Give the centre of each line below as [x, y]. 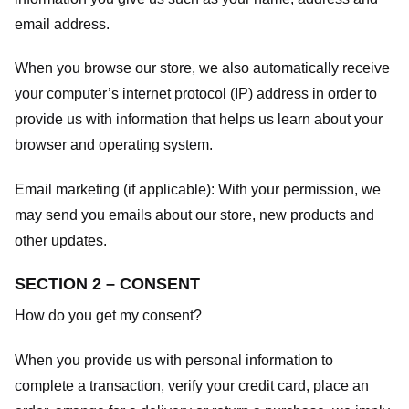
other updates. [61, 241]
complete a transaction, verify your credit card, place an [192, 385]
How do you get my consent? [108, 315]
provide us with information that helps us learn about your [199, 120]
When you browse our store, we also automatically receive [202, 68]
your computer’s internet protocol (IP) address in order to [196, 94]
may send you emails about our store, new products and [194, 215]
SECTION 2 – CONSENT [107, 283]
